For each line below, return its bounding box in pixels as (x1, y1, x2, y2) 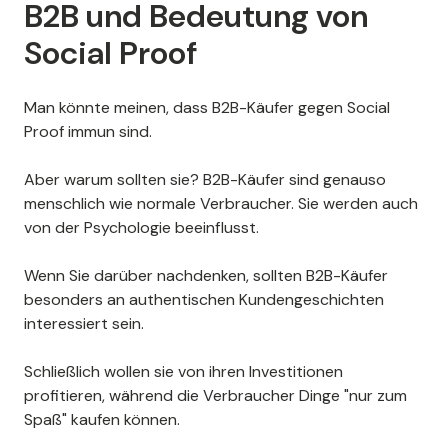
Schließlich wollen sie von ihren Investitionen (24, 361, 343, 383)
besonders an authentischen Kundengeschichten (24, 289, 384, 311)
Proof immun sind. (24, 121, 152, 143)
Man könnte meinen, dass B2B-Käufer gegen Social (24, 97, 390, 119)
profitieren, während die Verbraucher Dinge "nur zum (24, 385, 407, 407)
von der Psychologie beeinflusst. (24, 217, 259, 239)
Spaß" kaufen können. (24, 409, 180, 431)
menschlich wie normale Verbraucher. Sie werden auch (24, 193, 418, 215)
